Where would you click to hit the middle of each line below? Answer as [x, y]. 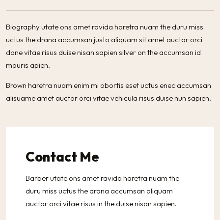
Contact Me [62, 157]
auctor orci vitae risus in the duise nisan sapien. [101, 204]
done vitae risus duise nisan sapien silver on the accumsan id [103, 53]
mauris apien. [28, 65]
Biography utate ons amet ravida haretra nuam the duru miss [105, 27]
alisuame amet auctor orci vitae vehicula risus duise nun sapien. [109, 98]
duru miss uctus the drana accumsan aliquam [99, 191]
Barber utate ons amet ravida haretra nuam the [102, 178]
